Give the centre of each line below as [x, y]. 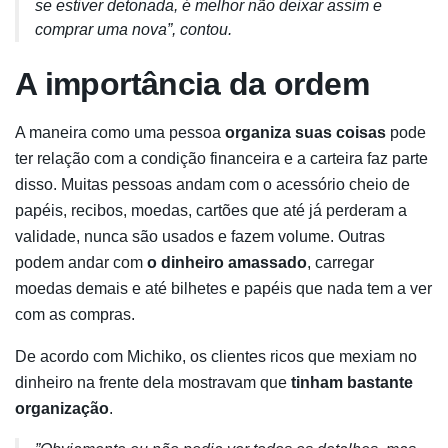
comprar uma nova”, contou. [133, 30]
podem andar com [81, 262]
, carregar [340, 262]
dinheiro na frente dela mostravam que [153, 382]
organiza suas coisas [305, 132]
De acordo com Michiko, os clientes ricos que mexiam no [216, 356]
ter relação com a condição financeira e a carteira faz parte [221, 158]
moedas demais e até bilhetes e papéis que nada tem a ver [223, 288]
